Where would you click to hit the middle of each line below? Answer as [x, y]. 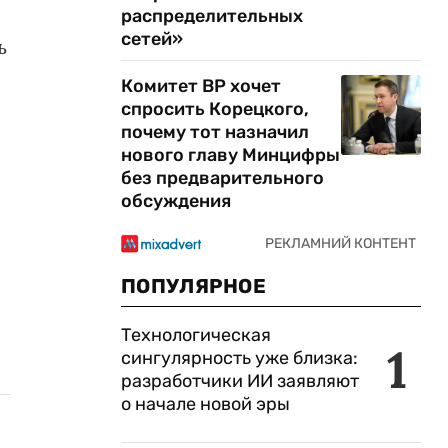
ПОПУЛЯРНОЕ [193, 286]
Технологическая [196, 335]
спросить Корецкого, [215, 109]
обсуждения [176, 201]
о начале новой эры [205, 404]
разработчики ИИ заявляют [240, 381]
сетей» [152, 39]
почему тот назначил [215, 132]
